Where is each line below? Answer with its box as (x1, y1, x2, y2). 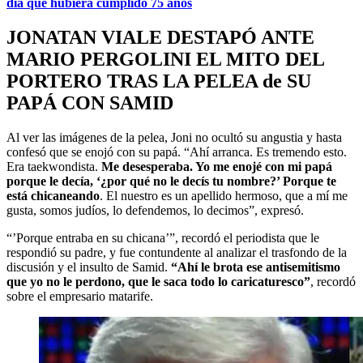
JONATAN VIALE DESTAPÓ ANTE (6, 26, 314, 48)
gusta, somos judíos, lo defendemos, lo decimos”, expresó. (6, 203, 304, 217)
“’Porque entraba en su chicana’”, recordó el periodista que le (6, 230, 319, 245)
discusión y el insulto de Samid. (6, 259, 171, 274)
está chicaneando (6, 188, 100, 203)
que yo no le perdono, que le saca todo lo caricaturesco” (6, 274, 310, 288)
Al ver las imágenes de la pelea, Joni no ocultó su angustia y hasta (6, 130, 342, 144)
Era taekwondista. (6, 159, 101, 173)
